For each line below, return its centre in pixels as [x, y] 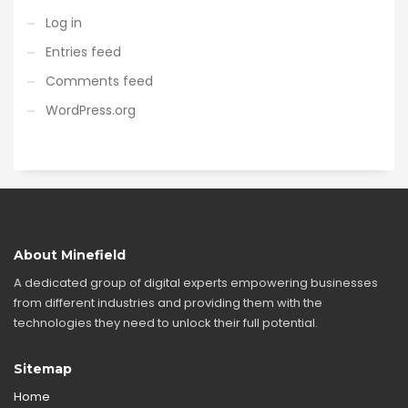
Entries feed [83, 52]
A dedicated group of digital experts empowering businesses [196, 283]
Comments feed [99, 81]
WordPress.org [91, 110]
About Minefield [70, 255]
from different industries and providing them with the [168, 303]
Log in [64, 23]
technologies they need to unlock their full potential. [166, 323]
